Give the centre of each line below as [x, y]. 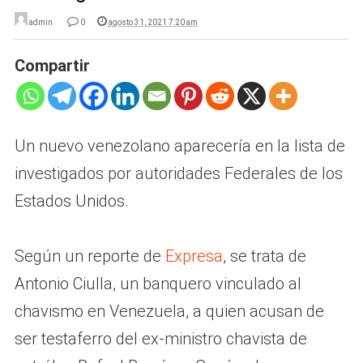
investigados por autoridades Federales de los [178, 173]
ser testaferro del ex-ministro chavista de [160, 338]
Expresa [194, 256]
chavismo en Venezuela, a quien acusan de [169, 311]
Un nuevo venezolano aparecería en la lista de [179, 145]
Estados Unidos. [71, 201]
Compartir [52, 65]
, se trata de [264, 256]
